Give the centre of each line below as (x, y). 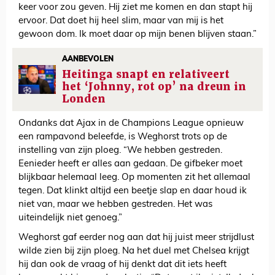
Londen (84, 99)
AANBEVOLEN (88, 60)
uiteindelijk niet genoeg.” (70, 219)
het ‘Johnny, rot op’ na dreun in (154, 87)
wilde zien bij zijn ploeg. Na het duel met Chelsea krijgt (134, 252)
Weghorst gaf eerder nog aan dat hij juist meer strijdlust (136, 238)
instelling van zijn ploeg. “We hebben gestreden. (120, 151)
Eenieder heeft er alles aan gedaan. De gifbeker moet (130, 165)
